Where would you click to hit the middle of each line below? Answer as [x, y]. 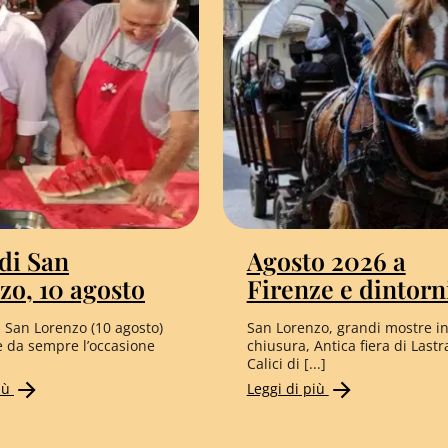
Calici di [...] [286, 364]
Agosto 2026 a [326, 261]
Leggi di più [287, 389]
